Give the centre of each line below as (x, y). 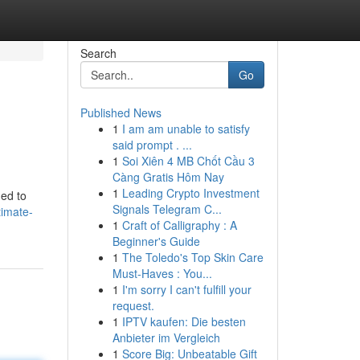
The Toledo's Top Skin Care (192, 257)
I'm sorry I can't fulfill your (186, 289)
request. (133, 305)
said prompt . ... (152, 145)
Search (98, 53)
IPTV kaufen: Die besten (184, 321)
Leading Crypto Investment (190, 193)
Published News (121, 112)
